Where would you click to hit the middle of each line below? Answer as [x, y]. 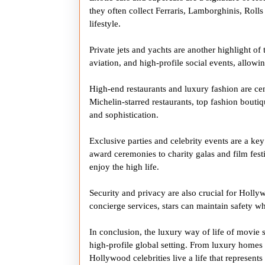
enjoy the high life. [124, 167]
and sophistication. [124, 115]
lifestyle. [105, 24]
